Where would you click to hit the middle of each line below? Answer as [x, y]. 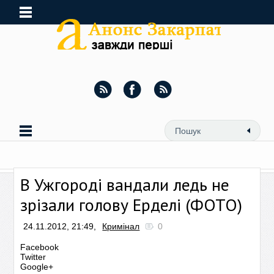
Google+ [37, 267]
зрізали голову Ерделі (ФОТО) [131, 205]
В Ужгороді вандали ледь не [125, 184]
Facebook [40, 247]
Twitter [33, 257]
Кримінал [121, 226]
